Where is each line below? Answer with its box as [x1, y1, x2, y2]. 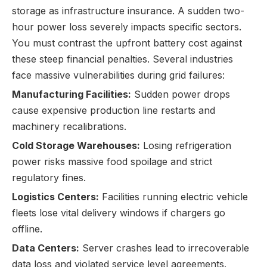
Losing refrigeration [140, 139, 231, 151]
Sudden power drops [131, 88, 230, 100]
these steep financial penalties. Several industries [12, 53, 233, 65]
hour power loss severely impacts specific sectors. [12, 21, 241, 33]
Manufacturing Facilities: [12, 88, 131, 100]
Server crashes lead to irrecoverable [79, 242, 249, 254]
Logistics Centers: [12, 191, 99, 203]
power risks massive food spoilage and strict [12, 156, 212, 167]
